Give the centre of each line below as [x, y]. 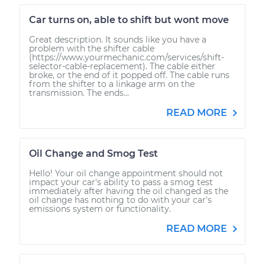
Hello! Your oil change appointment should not [126, 173]
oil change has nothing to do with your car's [120, 200]
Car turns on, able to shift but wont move [129, 20]
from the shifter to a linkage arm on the [112, 84]
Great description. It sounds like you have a [118, 39]
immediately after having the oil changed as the [129, 191]
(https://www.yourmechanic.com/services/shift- [127, 57]
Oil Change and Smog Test [93, 153]
